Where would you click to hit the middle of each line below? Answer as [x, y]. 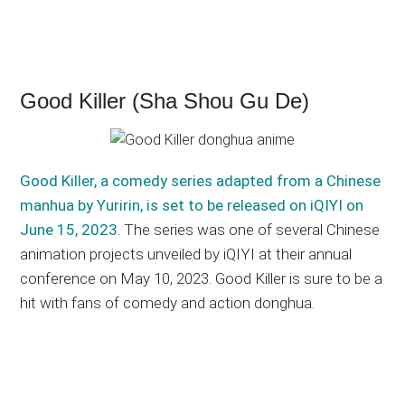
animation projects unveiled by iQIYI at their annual [186, 254]
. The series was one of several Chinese [249, 230]
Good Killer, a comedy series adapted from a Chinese [201, 181]
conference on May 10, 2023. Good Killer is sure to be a [202, 279]
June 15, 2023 [69, 230]
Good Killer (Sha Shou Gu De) [165, 101]
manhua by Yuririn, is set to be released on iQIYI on [192, 206]
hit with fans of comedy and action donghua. [168, 303]
